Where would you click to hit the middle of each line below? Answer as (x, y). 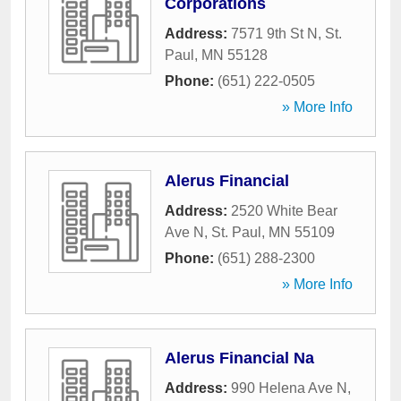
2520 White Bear (284, 211)
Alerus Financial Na (239, 358)
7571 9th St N (274, 34)
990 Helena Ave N (289, 388)
